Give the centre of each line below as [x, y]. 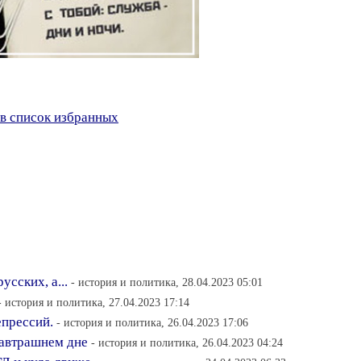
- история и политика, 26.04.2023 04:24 [187, 342]
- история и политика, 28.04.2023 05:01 [167, 282]
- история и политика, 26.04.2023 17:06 [152, 322]
